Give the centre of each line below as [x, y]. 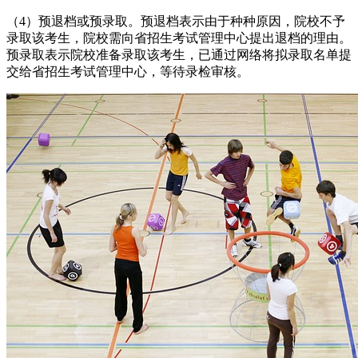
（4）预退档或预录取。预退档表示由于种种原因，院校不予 [176, 21]
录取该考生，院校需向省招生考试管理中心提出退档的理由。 [179, 38]
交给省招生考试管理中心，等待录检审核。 [128, 71]
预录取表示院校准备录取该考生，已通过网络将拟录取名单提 [179, 54]
